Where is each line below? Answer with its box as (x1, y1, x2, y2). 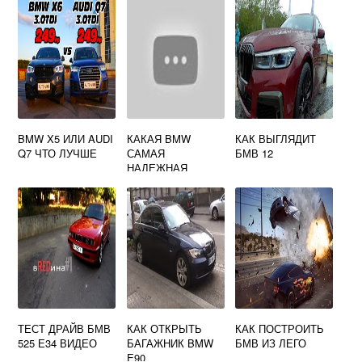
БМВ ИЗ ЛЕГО (235, 335, 307, 351)
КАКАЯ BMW (126, 131, 191, 146)
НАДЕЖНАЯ (126, 160, 187, 175)
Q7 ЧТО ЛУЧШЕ (18, 145, 98, 161)
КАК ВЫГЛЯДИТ (235, 131, 317, 146)
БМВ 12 (235, 145, 274, 161)
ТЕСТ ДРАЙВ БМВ (18, 321, 112, 336)
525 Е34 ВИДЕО (18, 335, 98, 351)
